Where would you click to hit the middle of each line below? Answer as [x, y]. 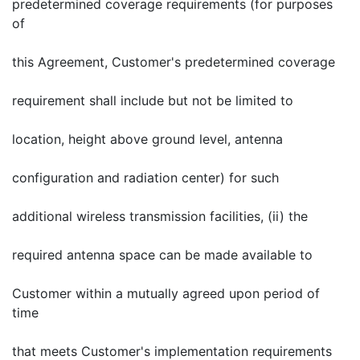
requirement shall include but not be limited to [153, 100]
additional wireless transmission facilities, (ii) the [160, 216]
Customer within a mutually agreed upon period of [166, 293]
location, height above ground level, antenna [147, 139]
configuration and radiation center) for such [145, 178]
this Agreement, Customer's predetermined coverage [174, 62]
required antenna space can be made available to [162, 255]
